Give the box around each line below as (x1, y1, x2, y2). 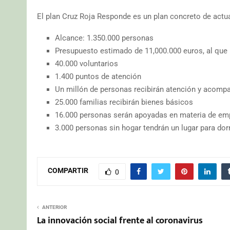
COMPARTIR (48, 166, 88, 175)
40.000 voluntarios (55, 59, 118, 68)
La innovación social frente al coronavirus (37, 213, 203, 228)
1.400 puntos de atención (55, 71, 141, 81)
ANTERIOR (42, 204, 67, 210)
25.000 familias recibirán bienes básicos (55, 97, 193, 107)
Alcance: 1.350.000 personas (55, 33, 154, 43)
